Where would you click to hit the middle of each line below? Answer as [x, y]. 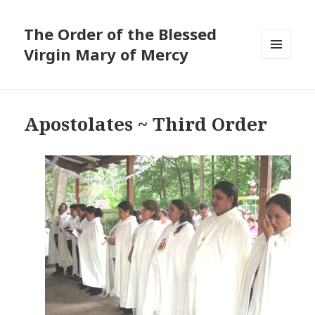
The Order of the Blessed [121, 34]
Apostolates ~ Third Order [146, 124]
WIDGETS [282, 89]
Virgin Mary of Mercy [107, 54]
